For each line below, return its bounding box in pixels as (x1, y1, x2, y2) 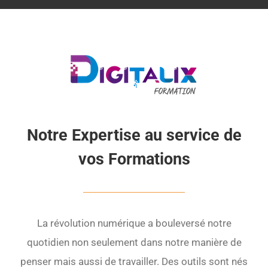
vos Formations (78, 150, 190, 169)
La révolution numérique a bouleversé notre (36, 217, 232, 229)
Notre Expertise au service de (26, 126, 242, 145)
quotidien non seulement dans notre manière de (26, 236, 242, 248)
